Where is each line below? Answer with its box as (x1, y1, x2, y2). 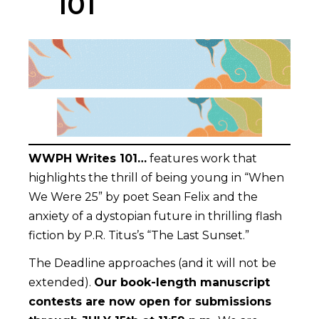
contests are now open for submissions (28, 294, 271, 308)
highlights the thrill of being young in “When (28, 170, 284, 184)
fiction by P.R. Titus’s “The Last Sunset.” (28, 228, 249, 242)
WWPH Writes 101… (28, 151, 147, 165)
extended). (28, 275, 94, 289)
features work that (147, 151, 257, 165)
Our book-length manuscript (94, 275, 270, 289)
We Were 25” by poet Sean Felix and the (28, 189, 258, 204)
